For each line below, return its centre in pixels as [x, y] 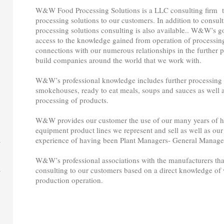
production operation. [69, 180]
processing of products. [72, 100]
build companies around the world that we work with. [119, 60]
